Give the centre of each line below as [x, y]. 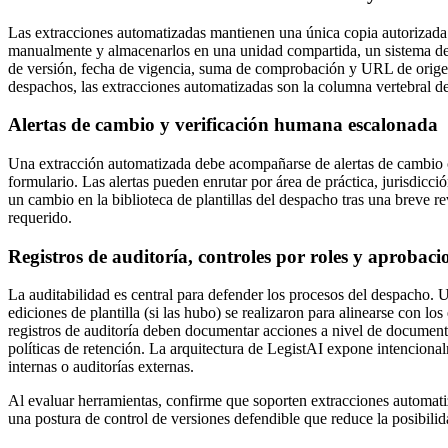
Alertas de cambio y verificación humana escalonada [223, 125]
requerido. [40, 217]
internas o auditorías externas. [101, 367]
